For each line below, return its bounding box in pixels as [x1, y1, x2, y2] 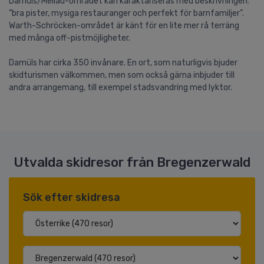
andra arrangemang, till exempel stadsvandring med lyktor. [9, 82, 232, 93]
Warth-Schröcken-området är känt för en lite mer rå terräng [9, 20, 239, 31]
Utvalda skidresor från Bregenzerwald [14, 154, 250, 170]
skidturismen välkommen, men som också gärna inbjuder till [9, 70, 235, 80]
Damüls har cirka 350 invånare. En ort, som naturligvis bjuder [9, 57, 237, 68]
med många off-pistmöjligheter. [9, 32, 130, 43]
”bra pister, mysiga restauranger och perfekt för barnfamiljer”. [9, 8, 244, 18]
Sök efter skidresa [23, 190, 120, 204]
